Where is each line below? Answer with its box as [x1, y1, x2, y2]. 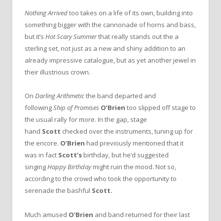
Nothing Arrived [25, 8, 69, 18]
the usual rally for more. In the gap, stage [25, 115, 147, 124]
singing [25, 162, 47, 172]
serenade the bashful [25, 186, 92, 195]
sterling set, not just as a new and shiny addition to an [25, 44, 185, 53]
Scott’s [58, 150, 83, 160]
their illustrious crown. [25, 68, 90, 77]
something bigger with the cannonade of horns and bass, [25, 20, 196, 30]
